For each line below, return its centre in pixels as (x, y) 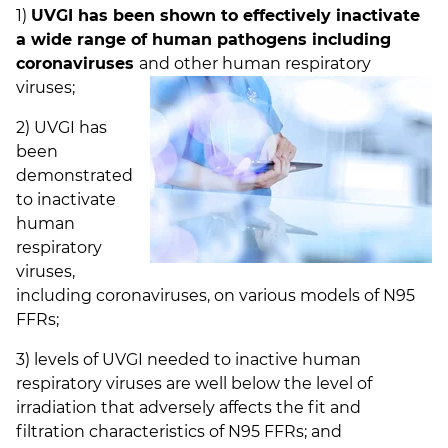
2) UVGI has (61, 128)
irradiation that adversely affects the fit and (188, 408)
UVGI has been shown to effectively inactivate (225, 16)
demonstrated (74, 176)
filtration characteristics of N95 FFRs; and (179, 432)
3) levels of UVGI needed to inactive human (188, 360)
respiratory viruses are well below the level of (194, 384)
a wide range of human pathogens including (203, 40)
